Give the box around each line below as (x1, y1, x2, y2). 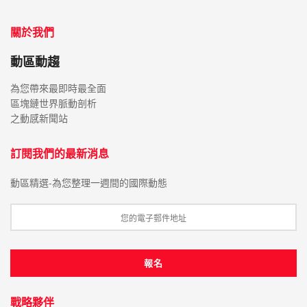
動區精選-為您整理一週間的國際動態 (10, 175, 167, 190)
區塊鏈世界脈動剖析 (10, 96, 97, 110)
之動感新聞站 (10, 111, 68, 125)
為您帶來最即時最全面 (10, 81, 106, 95)
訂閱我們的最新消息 (10, 146, 109, 162)
